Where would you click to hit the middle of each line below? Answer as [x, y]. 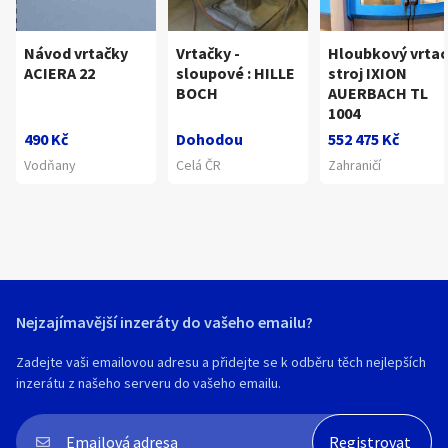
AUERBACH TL [378, 93]
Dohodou [209, 139]
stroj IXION [367, 73]
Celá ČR [198, 165]
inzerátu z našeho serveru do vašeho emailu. [148, 383]
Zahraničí [354, 165]
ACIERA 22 [59, 73]
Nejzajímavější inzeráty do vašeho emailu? [164, 322]
